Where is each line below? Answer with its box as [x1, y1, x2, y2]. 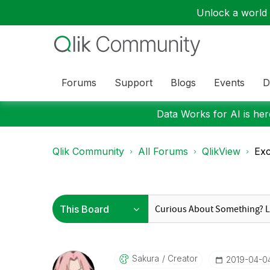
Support [115, 76, 152, 89]
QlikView [202, 145, 240, 157]
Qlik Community [52, 145, 124, 157]
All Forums [138, 145, 188, 157]
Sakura [131, 253, 159, 263]
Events [214, 76, 245, 89]
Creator [165, 253, 198, 263]
